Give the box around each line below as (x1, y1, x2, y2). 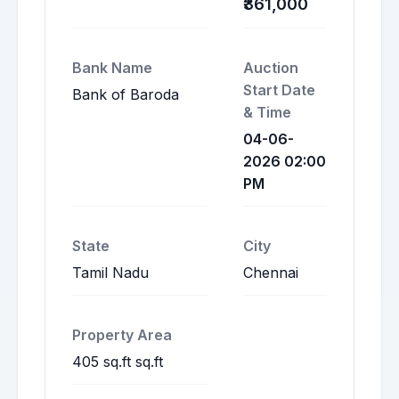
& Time (243, 103, 291, 121)
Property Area (72, 326, 172, 344)
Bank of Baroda (72, 85, 179, 103)
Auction (243, 59, 298, 77)
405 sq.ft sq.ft (72, 353, 163, 370)
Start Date (243, 81, 315, 99)
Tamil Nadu (72, 264, 149, 281)
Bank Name (72, 59, 152, 77)
